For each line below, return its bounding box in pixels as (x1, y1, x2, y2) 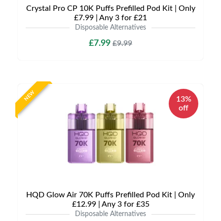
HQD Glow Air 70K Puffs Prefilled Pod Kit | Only (26, 191, 195, 199)
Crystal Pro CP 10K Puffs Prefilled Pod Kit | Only (26, 4, 195, 12)
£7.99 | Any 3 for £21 (74, 14, 147, 22)
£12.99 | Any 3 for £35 (72, 200, 149, 208)
